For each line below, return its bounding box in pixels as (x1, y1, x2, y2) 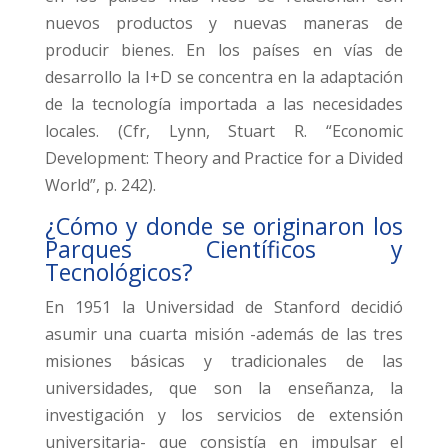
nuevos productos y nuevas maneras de (44, 12, 404, 35)
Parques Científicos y (44, 233, 404, 266)
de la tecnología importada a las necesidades (44, 93, 404, 116)
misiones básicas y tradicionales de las (44, 350, 404, 373)
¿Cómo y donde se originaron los (44, 210, 404, 243)
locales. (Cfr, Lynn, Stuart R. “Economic (44, 120, 404, 143)
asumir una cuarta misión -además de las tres (44, 323, 404, 346)
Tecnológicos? (44, 256, 193, 289)
